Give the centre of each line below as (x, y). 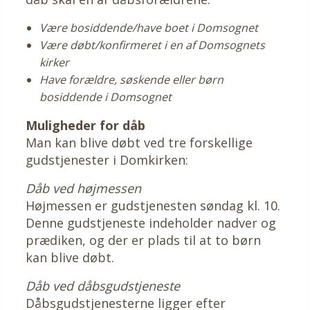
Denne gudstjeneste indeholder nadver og (151, 222)
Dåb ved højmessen (83, 188)
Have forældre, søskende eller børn (131, 79)
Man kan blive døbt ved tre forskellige (139, 142)
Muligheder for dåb (85, 125)
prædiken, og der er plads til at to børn (143, 240)
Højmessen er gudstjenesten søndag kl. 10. (153, 205)
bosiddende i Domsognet (106, 97)
